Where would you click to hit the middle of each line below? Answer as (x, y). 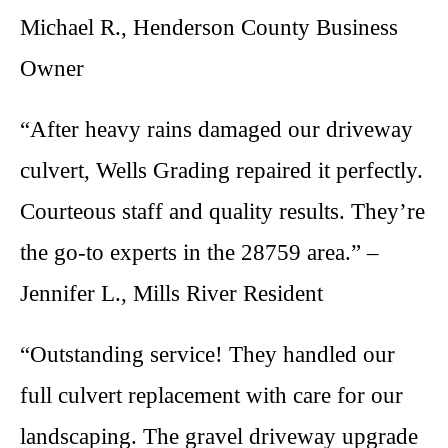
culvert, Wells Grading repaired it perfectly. (221, 170)
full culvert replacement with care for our (211, 395)
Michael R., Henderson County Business (209, 27)
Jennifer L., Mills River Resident (171, 293)
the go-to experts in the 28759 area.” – (199, 252)
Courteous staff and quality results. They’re (222, 211)
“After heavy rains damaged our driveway (216, 129)
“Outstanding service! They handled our (207, 354)
